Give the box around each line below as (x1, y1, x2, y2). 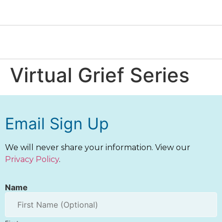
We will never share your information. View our (5, 143, 190, 152)
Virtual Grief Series (10, 63, 189, 87)
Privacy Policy (5, 155, 59, 164)
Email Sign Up (5, 114, 109, 133)
